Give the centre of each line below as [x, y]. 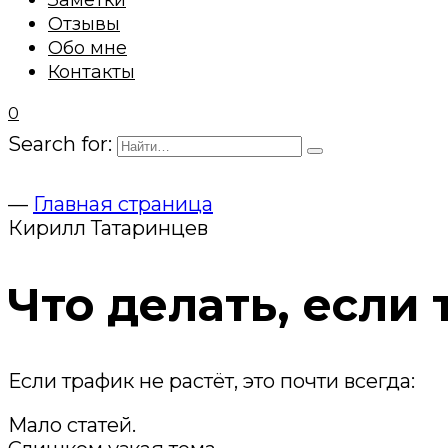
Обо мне [87, 48]
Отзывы [84, 24]
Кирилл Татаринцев [108, 227]
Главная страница [123, 203]
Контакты [91, 72]
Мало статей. [72, 425]
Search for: [60, 143]
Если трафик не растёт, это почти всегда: [211, 381]
